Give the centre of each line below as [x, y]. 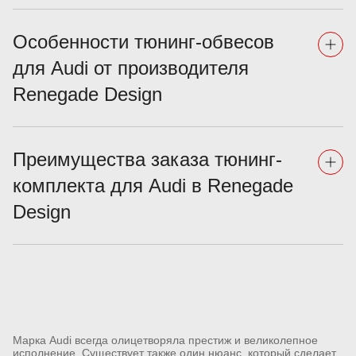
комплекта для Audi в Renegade [153, 186]
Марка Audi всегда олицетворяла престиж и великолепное [165, 341]
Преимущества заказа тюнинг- [147, 160]
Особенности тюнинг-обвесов [143, 42]
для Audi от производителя [131, 68]
